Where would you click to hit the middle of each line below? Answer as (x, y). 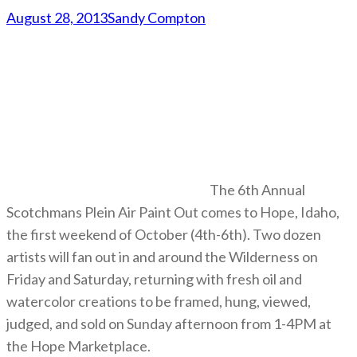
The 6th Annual (257, 189)
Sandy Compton (157, 17)
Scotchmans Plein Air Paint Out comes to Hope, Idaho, (173, 212)
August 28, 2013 (57, 17)
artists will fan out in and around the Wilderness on (162, 256)
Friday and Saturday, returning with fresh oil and (154, 279)
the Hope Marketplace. (78, 345)
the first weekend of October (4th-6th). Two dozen (164, 234)
